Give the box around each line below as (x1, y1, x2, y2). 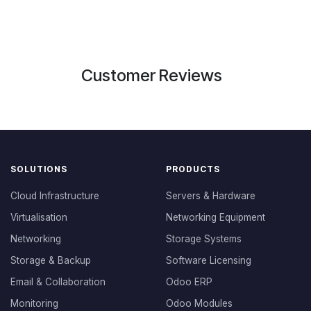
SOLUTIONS (10, 164, 67, 174)
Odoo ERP (166, 276, 212, 287)
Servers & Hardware (166, 190, 255, 201)
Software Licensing (166, 255, 251, 266)
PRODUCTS (166, 164, 220, 174)
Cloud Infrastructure (10, 190, 99, 201)
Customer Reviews (81, 65, 222, 85)
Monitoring (10, 298, 58, 309)
